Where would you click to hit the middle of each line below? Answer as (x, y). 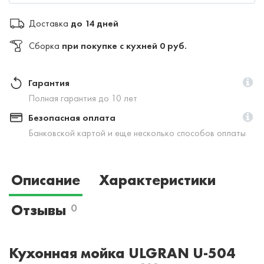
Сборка (44, 45)
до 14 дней (95, 23)
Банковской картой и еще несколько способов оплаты (137, 133)
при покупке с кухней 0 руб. (124, 45)
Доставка (49, 23)
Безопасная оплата (72, 117)
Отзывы (39, 210)
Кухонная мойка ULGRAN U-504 (122, 253)
